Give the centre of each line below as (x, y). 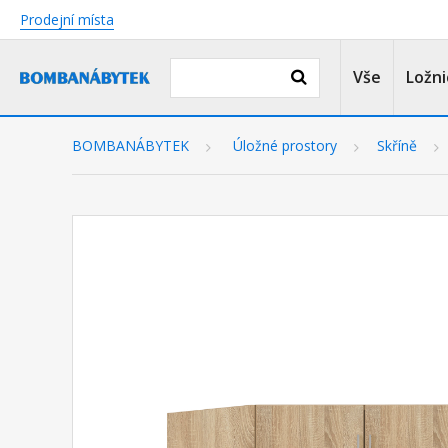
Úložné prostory (285, 146)
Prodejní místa (67, 19)
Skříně (397, 146)
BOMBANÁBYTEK (130, 146)
